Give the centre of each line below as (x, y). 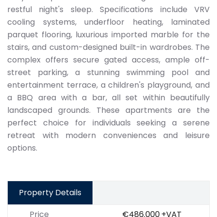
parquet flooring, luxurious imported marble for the (108, 35)
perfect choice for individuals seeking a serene (108, 123)
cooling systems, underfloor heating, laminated (108, 22)
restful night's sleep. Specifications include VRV (108, 9)
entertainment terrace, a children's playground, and (108, 85)
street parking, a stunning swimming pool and (108, 72)
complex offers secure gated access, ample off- (108, 60)
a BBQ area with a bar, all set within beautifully (108, 98)
